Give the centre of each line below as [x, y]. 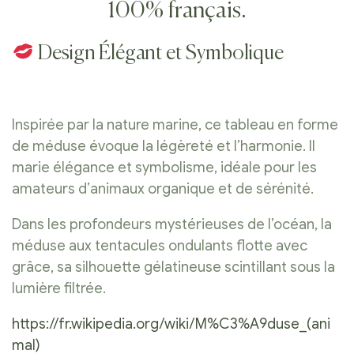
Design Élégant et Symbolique [160, 53]
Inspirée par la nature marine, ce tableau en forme [175, 125]
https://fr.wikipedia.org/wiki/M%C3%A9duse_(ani [171, 324]
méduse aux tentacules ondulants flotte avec [160, 246]
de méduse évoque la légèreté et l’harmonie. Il [164, 147]
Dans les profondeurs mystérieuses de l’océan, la [172, 225]
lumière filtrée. [59, 289]
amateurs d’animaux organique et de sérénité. [163, 189]
